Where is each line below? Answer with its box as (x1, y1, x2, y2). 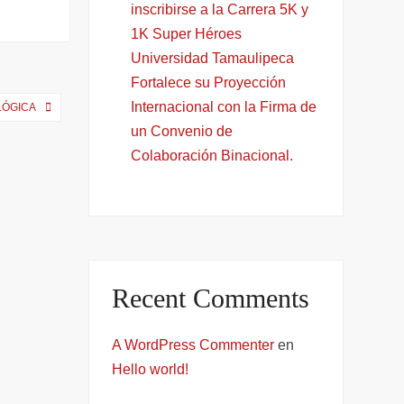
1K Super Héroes (131, 25, 243, 41)
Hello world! (112, 362, 189, 377)
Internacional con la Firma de (131, 98, 317, 115)
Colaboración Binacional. (131, 147, 294, 163)
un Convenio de (131, 123, 234, 139)
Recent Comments (112, 282, 310, 313)
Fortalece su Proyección (131, 74, 287, 90)
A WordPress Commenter (112, 337, 275, 353)
